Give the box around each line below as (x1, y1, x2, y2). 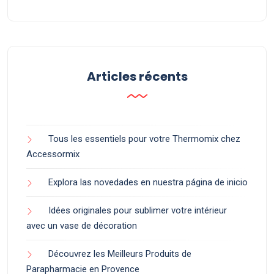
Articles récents (86, 68, 188, 86)
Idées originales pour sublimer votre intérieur (48, 205, 227, 217)
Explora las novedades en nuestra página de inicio (48, 177, 248, 188)
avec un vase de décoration (26, 220, 137, 232)
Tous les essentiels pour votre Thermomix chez (48, 133, 240, 145)
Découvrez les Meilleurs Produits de (48, 248, 191, 260)
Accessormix (26, 149, 80, 160)
